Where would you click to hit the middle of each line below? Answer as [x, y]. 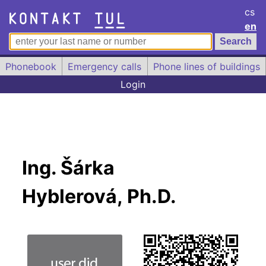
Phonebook [31, 66]
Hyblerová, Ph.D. [99, 197]
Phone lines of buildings [206, 66]
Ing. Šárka [68, 168]
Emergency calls [105, 66]
